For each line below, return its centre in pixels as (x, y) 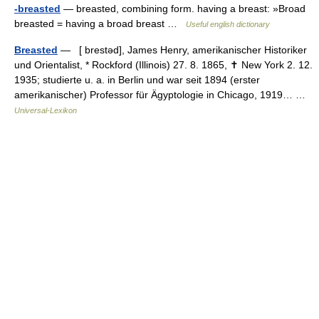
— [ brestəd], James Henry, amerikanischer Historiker (182, 49)
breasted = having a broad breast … (100, 23)
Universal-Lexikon (46, 110)
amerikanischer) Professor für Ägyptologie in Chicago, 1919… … (163, 94)
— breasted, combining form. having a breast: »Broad (183, 8)
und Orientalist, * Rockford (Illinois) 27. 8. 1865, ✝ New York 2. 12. (163, 64)
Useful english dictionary (228, 24)
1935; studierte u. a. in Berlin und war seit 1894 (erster (137, 79)
